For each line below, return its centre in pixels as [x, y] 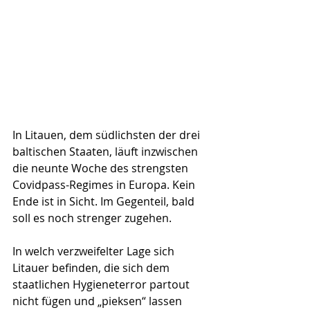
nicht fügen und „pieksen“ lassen [99, 301]
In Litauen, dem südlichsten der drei [108, 135]
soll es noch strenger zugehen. [92, 218]
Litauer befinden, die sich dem [92, 268]
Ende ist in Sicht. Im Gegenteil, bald [105, 201]
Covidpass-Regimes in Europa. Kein [105, 185]
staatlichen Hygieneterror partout [102, 284]
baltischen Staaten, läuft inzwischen [107, 152]
